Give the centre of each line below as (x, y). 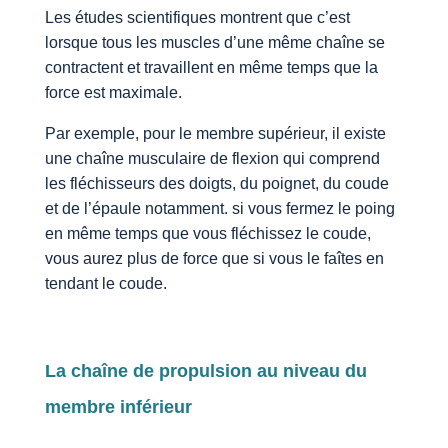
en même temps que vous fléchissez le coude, (207, 233)
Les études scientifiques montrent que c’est (197, 17)
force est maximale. (113, 92)
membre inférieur (118, 406)
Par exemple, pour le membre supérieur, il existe (215, 133)
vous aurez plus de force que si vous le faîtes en (214, 258)
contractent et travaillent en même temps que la (211, 67)
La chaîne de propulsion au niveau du (205, 370)
